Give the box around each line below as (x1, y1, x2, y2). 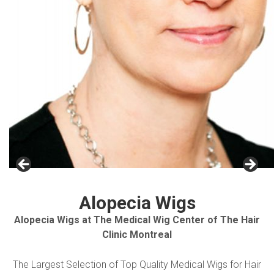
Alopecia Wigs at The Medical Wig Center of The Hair (14, 214, 260, 226)
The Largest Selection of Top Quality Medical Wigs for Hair (13, 259, 261, 270)
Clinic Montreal (102, 229, 172, 240)
